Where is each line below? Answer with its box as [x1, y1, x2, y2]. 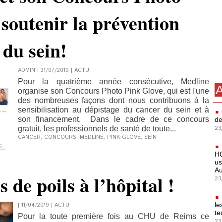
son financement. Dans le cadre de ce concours [18, 115, 209, 123]
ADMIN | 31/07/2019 [18, 66, 69, 74]
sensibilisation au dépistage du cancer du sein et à [18, 106, 209, 114]
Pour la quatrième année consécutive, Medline [18, 77, 209, 86]
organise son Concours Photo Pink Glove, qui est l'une [18, 87, 209, 95]
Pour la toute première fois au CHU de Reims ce [18, 212, 209, 221]
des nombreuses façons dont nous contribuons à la [18, 96, 209, 105]
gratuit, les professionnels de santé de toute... [18, 124, 176, 133]
